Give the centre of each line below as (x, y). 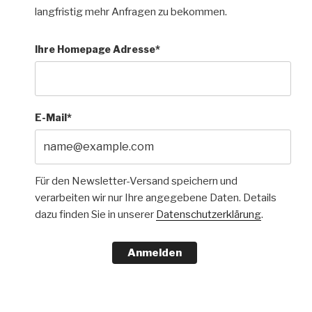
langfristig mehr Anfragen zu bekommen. (131, 12)
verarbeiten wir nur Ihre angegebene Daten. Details (156, 197)
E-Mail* (53, 117)
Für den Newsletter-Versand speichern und (136, 181)
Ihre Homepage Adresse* (97, 49)
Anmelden (154, 253)
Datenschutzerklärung (209, 214)
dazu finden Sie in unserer (95, 214)
